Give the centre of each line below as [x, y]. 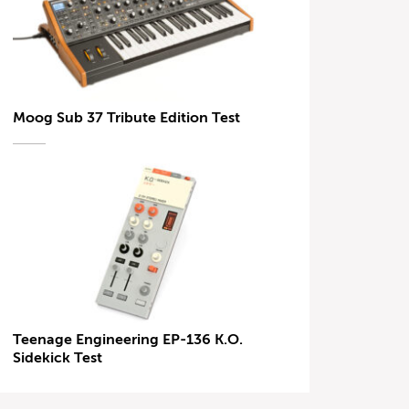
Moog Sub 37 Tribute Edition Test [127, 117]
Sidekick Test [60, 358]
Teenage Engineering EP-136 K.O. [128, 340]
